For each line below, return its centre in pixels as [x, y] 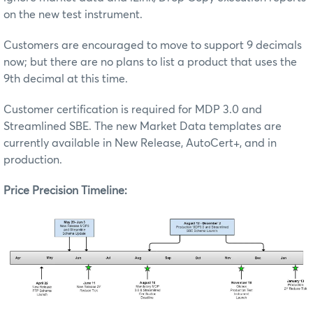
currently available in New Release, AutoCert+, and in [140, 143]
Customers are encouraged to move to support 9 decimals [153, 45]
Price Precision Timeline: [65, 190]
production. [33, 160]
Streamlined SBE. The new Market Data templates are [143, 126]
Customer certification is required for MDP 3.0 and [133, 109]
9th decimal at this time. [66, 79]
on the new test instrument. [73, 14]
